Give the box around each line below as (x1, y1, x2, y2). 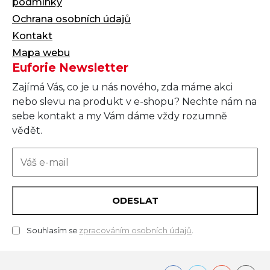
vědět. (12, 125, 42, 137)
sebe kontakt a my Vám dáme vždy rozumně (12, 110, 227, 122)
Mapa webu (12, 46, 70, 58)
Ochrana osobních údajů (12, 13, 131, 25)
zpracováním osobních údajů (79, 225, 192, 236)
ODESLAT (111, 195, 159, 207)
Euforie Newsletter (12, 60, 128, 75)
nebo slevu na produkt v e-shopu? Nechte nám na (12, 96, 257, 108)
